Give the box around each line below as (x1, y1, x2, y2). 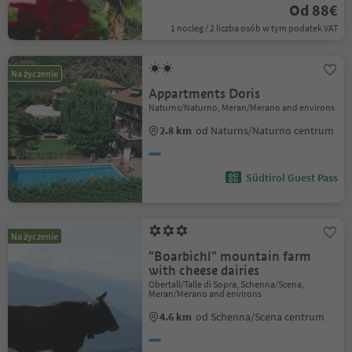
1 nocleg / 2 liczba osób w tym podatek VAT (170, 22, 338, 34)
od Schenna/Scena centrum (196, 310, 325, 324)
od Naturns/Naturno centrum (196, 123, 335, 137)
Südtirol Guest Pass (245, 170, 338, 185)
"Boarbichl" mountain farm (148, 248, 312, 265)
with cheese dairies (148, 262, 260, 279)
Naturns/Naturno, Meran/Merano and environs (148, 101, 335, 113)
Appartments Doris (148, 86, 261, 102)
